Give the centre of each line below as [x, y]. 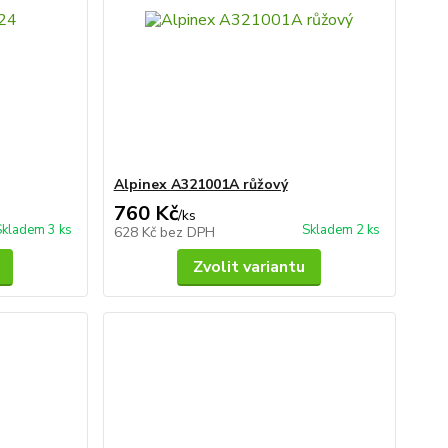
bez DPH [187, 232]
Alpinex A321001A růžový [200, 184]
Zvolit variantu [249, 267]
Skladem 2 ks [340, 230]
